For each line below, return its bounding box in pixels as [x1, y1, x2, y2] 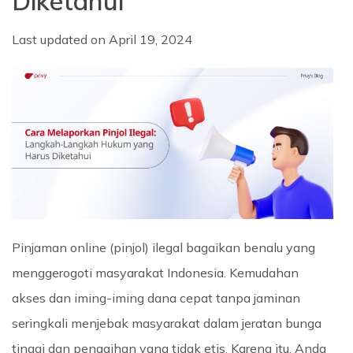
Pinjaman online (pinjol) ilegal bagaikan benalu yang [12, 240, 315, 255]
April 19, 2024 [109, 31, 192, 47]
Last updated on [12, 31, 109, 47]
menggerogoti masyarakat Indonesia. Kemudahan [12, 265, 299, 281]
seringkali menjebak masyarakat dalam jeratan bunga [12, 315, 321, 331]
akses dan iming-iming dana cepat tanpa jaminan [12, 290, 300, 306]
